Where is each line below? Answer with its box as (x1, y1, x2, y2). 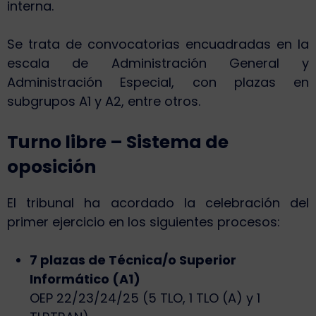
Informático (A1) (30, 270, 140, 288)
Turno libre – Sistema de (7, 130, 229, 155)
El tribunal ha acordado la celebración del (7, 194, 309, 212)
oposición (7, 154, 96, 180)
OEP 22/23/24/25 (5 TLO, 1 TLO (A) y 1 (30, 289, 260, 308)
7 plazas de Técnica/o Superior (30, 251, 236, 269)
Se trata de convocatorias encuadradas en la (7, 35, 309, 54)
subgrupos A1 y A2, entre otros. (7, 92, 200, 111)
